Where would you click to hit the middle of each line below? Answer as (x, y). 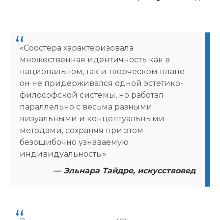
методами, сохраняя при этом (82, 130)
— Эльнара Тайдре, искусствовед (124, 170)
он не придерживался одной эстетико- (101, 83)
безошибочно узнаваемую (74, 142)
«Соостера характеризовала (77, 48)
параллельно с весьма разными (86, 107)
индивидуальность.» (63, 154)
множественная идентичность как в (95, 59)
